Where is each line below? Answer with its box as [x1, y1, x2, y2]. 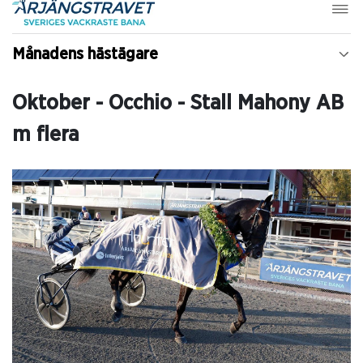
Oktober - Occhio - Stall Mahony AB [12, 92, 344, 113]
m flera [12, 123, 79, 145]
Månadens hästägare [12, 45, 158, 62]
